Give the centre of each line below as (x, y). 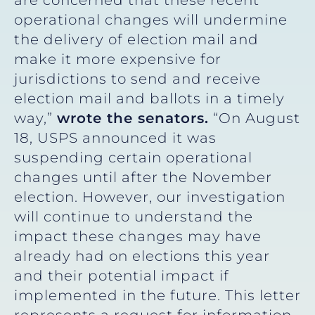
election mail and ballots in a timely (149, 98)
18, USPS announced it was (115, 137)
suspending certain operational (133, 157)
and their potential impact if (122, 275)
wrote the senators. (133, 118)
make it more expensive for (118, 59)
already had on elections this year (142, 256)
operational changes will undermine (151, 19)
